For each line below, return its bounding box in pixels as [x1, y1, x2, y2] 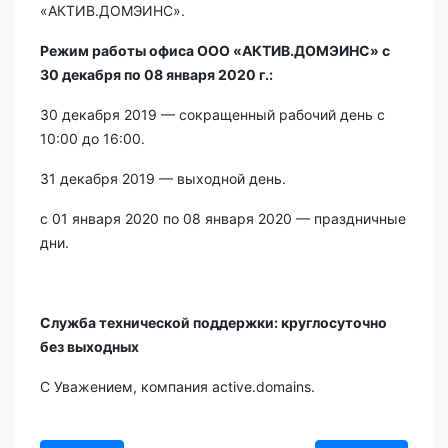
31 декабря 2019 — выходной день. [40, 170, 286, 187]
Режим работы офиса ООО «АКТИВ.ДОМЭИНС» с [40, 42, 390, 59]
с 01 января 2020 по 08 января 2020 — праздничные [40, 210, 406, 227]
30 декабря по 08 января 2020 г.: [40, 66, 273, 83]
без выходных [40, 338, 142, 355]
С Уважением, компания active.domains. [40, 378, 315, 395]
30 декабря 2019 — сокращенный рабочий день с [40, 106, 385, 123]
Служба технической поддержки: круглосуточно [40, 314, 387, 331]
